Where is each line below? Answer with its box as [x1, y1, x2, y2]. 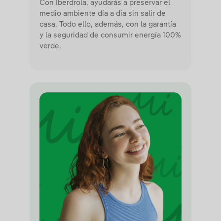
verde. [39, 42, 61, 50]
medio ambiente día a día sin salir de [39, 10, 166, 18]
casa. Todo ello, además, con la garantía [39, 21, 176, 29]
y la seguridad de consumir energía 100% [39, 32, 181, 39]
